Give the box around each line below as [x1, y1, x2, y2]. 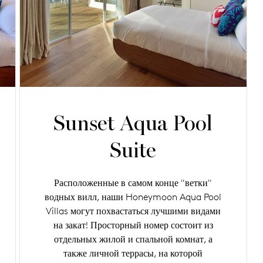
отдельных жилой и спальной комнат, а [53, 233, 213, 245]
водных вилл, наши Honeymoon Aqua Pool [45, 191, 222, 203]
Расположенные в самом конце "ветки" [54, 177, 213, 188]
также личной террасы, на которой [63, 247, 203, 259]
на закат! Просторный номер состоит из [53, 219, 213, 231]
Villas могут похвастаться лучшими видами [45, 205, 221, 217]
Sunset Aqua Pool [53, 110, 213, 136]
